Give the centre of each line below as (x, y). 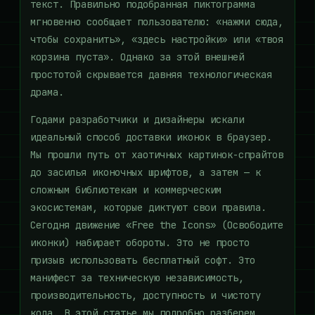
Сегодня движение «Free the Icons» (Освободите (157, 225)
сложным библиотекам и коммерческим (126, 190)
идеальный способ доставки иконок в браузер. (151, 137)
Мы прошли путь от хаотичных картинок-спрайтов (157, 155)
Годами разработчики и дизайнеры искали (137, 120)
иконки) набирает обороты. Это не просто (140, 243)
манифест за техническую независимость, (137, 278)
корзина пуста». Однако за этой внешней (137, 57)
